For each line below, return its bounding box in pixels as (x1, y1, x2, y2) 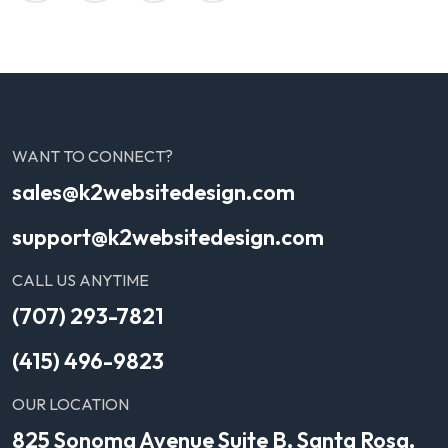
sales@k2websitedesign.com (12, 178, 295, 207)
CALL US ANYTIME (12, 270, 149, 291)
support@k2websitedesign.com (12, 223, 324, 252)
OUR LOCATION (12, 394, 129, 415)
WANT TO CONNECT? (12, 146, 173, 167)
